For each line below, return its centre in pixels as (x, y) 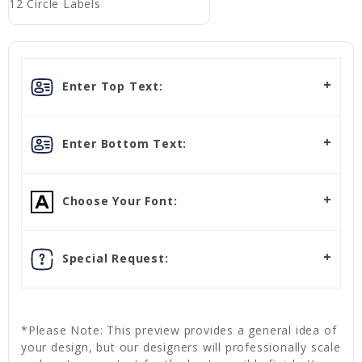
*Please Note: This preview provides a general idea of (179, 330)
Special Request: (114, 258)
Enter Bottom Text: (123, 143)
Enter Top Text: (111, 86)
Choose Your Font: (118, 200)
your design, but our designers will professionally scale (181, 347)
